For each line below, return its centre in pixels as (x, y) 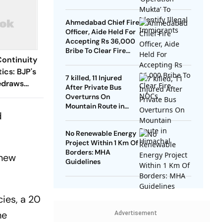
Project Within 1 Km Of (102, 143)
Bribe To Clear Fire (95, 51)
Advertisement (136, 213)
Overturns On (87, 97)
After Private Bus (93, 87)
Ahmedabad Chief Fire (102, 23)
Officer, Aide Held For (100, 32)
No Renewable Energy (101, 134)
